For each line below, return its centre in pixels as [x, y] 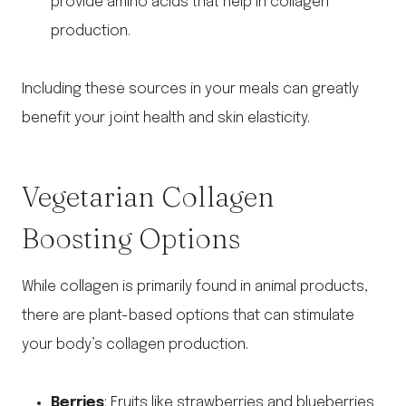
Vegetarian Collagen [148, 196]
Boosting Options [131, 238]
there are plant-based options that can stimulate [188, 316]
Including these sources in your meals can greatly [190, 90]
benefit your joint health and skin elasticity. [166, 119]
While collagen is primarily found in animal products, [195, 287]
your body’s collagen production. [135, 345]
